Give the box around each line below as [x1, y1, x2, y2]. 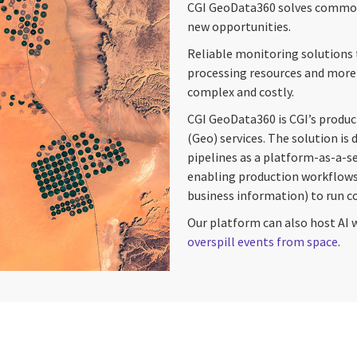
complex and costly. [186, 84, 294, 100]
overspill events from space [186, 233, 338, 250]
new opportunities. [186, 18, 291, 35]
